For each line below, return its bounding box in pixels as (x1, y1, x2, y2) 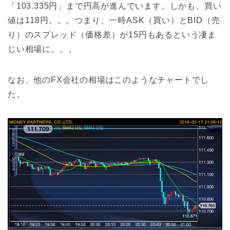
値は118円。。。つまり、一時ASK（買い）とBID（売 (8, 16, 220, 25)
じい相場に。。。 (8, 45, 77, 54)
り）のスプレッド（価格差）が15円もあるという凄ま (8, 30, 216, 40)
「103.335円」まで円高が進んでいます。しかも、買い (8, 2, 222, 11)
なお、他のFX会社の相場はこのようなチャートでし (8, 75, 209, 85)
